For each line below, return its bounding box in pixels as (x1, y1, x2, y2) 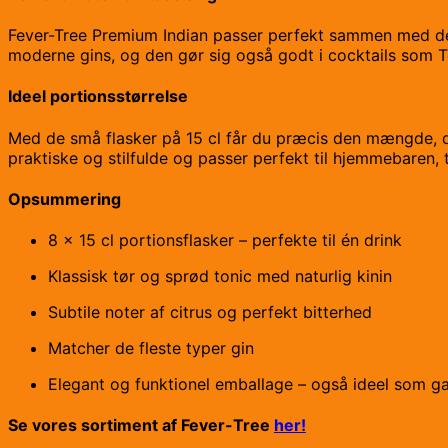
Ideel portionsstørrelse (8, 86, 188, 107)
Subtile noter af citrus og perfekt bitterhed (48, 302, 372, 323)
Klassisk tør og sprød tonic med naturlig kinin (48, 266, 392, 287)
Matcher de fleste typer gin (48, 338, 254, 359)
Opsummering (8, 188, 121, 209)
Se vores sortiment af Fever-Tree (8, 415, 274, 436)
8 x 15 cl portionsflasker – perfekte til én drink (48, 230, 402, 251)
